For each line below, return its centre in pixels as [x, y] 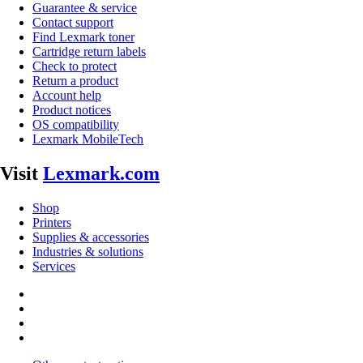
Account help [67, 96]
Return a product [75, 81]
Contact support [73, 23]
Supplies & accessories [91, 237]
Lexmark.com [101, 174]
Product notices [72, 110]
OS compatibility [76, 125]
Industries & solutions [88, 252]
